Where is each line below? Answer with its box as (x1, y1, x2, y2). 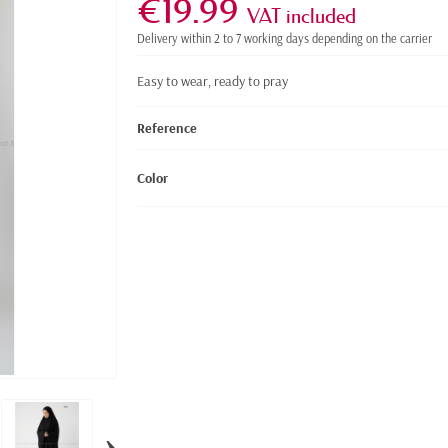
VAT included (247, 4, 357, 29)
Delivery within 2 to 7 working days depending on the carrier (137, 31, 433, 47)
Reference (137, 119, 198, 138)
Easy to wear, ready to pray (137, 72, 289, 91)
